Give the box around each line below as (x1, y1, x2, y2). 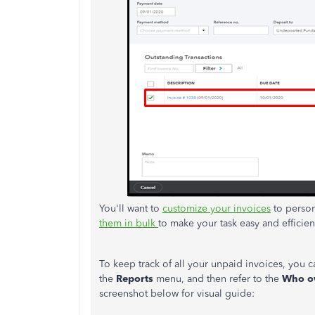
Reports (116, 273, 153, 285)
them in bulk (99, 217, 158, 229)
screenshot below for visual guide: (99, 288, 255, 300)
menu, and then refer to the (153, 273, 282, 285)
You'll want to (99, 202, 162, 214)
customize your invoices (162, 202, 271, 214)
